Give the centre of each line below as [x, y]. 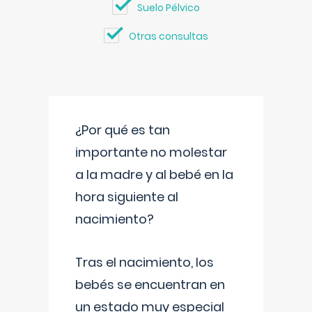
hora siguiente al [127, 197]
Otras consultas [169, 36]
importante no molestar [151, 152]
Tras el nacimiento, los [145, 262]
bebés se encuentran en [150, 284]
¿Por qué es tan [123, 130]
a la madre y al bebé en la [154, 174]
